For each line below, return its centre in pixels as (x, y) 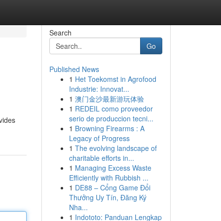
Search (60, 33)
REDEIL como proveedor (114, 109)
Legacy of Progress (99, 138)
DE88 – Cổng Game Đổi (112, 187)
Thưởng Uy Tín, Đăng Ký (108, 197)
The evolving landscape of (116, 148)
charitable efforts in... (101, 158)
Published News (74, 69)
